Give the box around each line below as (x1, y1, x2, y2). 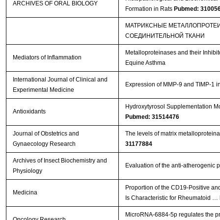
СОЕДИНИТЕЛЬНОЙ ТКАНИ (125, 32, 205, 39)
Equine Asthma (125, 59, 165, 66)
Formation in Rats (125, 5, 174, 12)
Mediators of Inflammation (12, 54, 82, 61)
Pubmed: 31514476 (125, 113, 179, 120)
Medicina (12, 189, 37, 196)
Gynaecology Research (12, 140, 76, 147)
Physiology (12, 167, 42, 174)
